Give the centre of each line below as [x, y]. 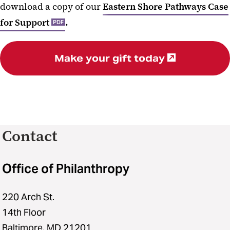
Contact [30, 136]
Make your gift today [110, 58]
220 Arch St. [28, 197]
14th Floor [24, 212]
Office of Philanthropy [66, 168]
